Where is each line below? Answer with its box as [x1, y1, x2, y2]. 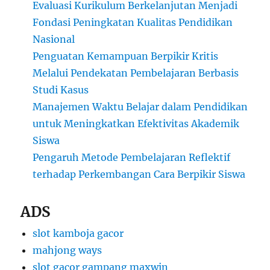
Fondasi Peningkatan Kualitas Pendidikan [33, 16, 233, 29]
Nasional [33, 33, 75, 46]
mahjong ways [33, 244, 102, 257]
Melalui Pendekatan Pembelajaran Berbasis [33, 67, 239, 80]
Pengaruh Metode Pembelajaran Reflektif [33, 151, 231, 164]
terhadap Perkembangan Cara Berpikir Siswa [33, 168, 246, 181]
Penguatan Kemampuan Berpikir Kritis [33, 50, 219, 63]
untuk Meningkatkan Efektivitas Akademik [33, 118, 240, 130]
